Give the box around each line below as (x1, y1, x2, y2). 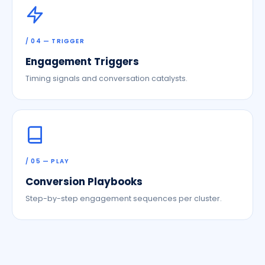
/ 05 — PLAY (25, 157, 70, 166)
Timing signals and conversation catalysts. (25, 73, 188, 83)
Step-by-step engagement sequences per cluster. (25, 193, 222, 203)
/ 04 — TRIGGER (25, 37, 85, 46)
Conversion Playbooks (25, 174, 143, 189)
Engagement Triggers (25, 54, 139, 69)
